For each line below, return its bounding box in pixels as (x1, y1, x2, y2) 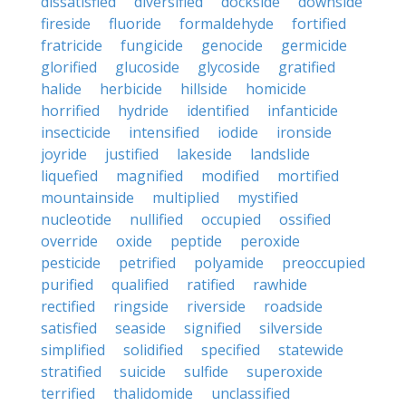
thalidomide (113, 383, 193, 403)
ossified (279, 209, 331, 229)
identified (187, 101, 249, 121)
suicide (120, 362, 166, 382)
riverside (187, 296, 246, 316)
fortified (292, 14, 346, 34)
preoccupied (282, 253, 365, 273)
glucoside (115, 57, 179, 77)
